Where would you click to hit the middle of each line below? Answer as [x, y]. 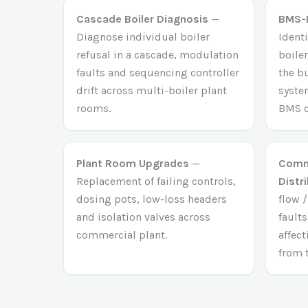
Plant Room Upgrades [133, 163]
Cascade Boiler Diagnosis [142, 19]
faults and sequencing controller [158, 72]
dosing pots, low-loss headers [152, 199]
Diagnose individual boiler [143, 36]
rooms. [93, 108]
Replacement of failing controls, [156, 181]
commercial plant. [122, 234]
